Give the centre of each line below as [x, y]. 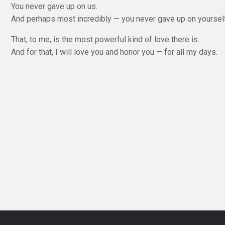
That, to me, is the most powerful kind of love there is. [105, 39]
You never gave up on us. [54, 6]
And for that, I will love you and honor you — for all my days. [114, 52]
